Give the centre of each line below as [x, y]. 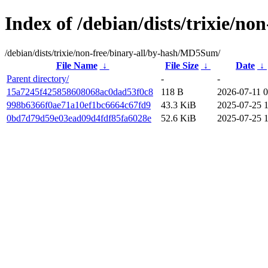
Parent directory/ [38, 78]
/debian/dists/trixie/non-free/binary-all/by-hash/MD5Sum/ [112, 53]
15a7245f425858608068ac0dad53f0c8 [80, 92]
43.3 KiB [179, 105]
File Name [77, 65]
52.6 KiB [179, 118]
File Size [182, 65]
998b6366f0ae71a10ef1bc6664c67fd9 [79, 105]
